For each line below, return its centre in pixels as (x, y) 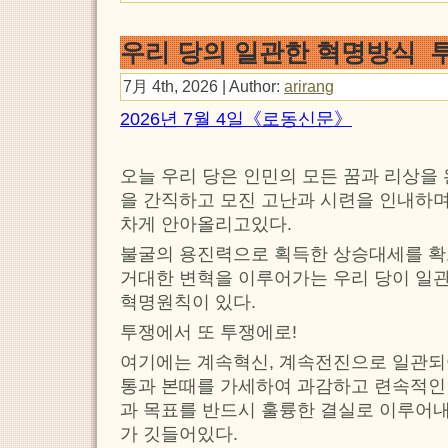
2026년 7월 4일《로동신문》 (236, 118)
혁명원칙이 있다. (188, 301)
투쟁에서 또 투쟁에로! (208, 331)
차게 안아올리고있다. (206, 223)
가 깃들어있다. (179, 433)
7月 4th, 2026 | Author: (203, 85)
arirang (309, 85)
